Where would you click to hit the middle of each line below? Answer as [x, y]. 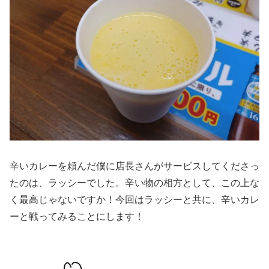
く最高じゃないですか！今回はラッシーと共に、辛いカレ [134, 199]
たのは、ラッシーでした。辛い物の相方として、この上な [134, 183]
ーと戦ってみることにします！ [77, 216]
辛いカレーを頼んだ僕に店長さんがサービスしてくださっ [134, 166]
